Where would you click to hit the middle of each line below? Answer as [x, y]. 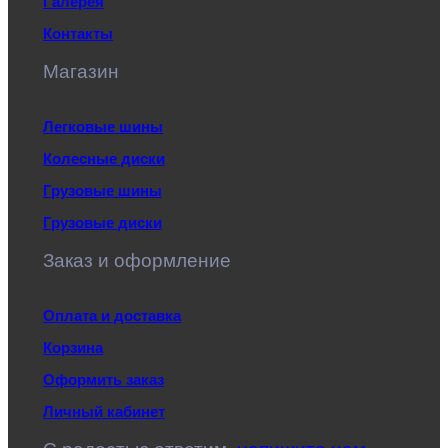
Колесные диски [104, 159]
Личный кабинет [104, 412]
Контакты [78, 34]
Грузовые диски [102, 223]
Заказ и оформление [137, 261]
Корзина [73, 348]
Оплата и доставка [112, 316]
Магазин [81, 72]
